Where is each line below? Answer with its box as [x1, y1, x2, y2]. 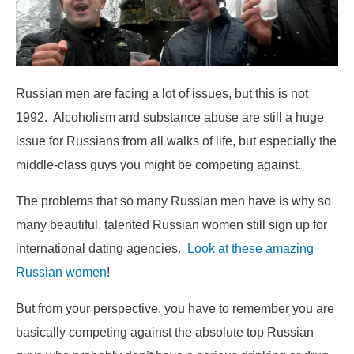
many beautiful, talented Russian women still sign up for [16, 217, 327, 232]
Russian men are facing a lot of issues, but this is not [16, 85, 308, 100]
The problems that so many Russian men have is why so [16, 194, 331, 209]
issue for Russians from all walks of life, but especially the [16, 133, 337, 148]
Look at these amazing [187, 241, 314, 256]
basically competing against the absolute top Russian [16, 325, 314, 340]
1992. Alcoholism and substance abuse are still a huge [16, 109, 324, 124]
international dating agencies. [16, 241, 187, 256]
